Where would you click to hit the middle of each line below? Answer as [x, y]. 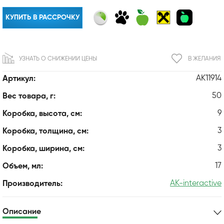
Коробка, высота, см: [42, 114]
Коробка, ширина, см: [43, 149]
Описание [22, 212]
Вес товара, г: [29, 96]
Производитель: [32, 184]
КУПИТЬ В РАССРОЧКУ [42, 17]
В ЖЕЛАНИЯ [204, 59]
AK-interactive [196, 183]
